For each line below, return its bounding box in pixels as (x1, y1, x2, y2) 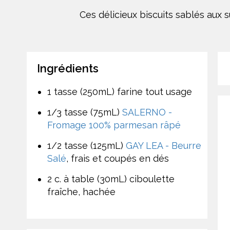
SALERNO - (122, 106, 172, 118)
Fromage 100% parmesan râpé (47, 119, 181, 130)
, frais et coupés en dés (66, 152, 169, 164)
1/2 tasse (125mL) (47, 140, 126, 151)
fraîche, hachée (47, 186, 116, 197)
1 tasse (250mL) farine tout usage (47, 86, 192, 97)
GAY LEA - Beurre (126, 140, 201, 151)
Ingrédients (37, 61, 99, 75)
